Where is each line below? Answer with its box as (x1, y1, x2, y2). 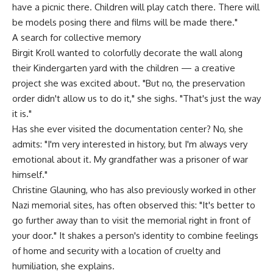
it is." (12, 107, 32, 119)
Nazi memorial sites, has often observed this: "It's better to (12, 199, 255, 211)
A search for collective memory (12, 31, 141, 43)
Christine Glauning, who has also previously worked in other (12, 183, 256, 196)
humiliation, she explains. (12, 260, 115, 272)
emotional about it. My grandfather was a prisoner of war (12, 153, 248, 165)
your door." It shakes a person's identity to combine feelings (12, 229, 258, 241)
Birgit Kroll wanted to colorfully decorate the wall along (12, 46, 243, 58)
